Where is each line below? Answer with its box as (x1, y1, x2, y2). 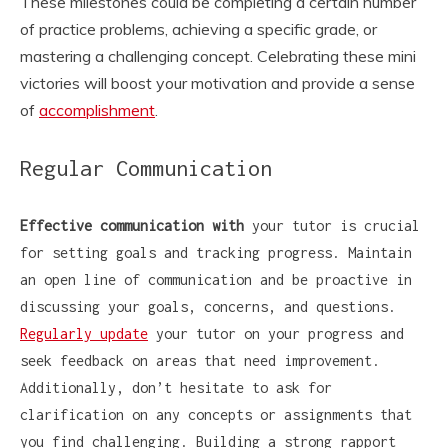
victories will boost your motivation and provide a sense (20, 72, 415, 93)
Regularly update (20, 324, 148, 342)
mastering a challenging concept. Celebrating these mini (20, 45, 416, 66)
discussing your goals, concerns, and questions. (20, 297, 396, 315)
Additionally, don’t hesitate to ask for (20, 378, 332, 396)
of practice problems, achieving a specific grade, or (20, 18, 377, 39)
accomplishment (39, 99, 155, 120)
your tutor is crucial (244, 216, 420, 234)
